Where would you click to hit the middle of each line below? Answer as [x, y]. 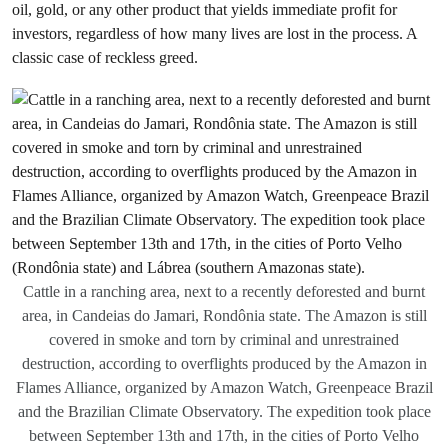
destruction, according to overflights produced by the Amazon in [224, 363]
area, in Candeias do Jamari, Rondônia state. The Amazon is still [224, 315]
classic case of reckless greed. [105, 57]
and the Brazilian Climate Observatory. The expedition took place [224, 411]
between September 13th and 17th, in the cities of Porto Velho [224, 435]
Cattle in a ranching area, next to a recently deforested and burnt [224, 291]
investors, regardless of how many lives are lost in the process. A [214, 33]
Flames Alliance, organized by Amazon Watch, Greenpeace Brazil [224, 387]
